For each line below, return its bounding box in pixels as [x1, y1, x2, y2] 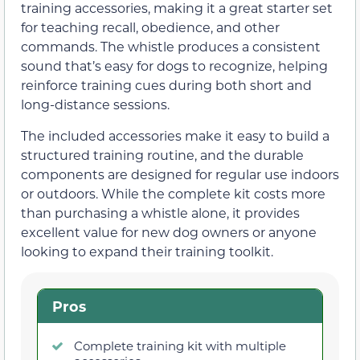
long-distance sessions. [21, 96, 170, 113]
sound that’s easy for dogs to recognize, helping [21, 57, 328, 75]
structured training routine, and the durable [21, 145, 304, 163]
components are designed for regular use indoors [21, 165, 339, 182]
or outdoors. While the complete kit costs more [21, 184, 325, 202]
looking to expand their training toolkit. [21, 242, 273, 260]
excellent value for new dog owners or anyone [21, 223, 317, 240]
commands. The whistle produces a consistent [21, 38, 321, 55]
